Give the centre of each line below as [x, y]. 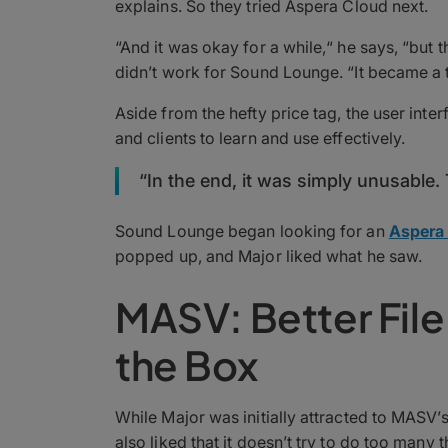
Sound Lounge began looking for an [252, 230]
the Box [186, 364]
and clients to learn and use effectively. [260, 137]
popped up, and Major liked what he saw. [269, 255]
